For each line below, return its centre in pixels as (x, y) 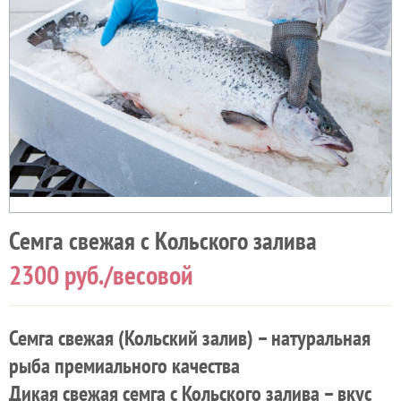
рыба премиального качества (124, 365)
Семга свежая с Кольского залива (163, 240)
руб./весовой (126, 274)
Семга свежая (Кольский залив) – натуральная (190, 337)
